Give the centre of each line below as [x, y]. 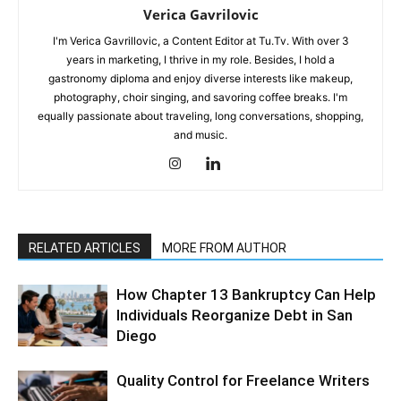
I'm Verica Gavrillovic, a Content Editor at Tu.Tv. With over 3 [200, 41]
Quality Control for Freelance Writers [243, 381]
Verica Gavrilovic [200, 15]
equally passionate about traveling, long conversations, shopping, [200, 116]
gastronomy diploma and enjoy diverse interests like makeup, [200, 79]
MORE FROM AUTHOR [224, 248]
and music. [200, 135]
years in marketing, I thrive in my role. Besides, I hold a [200, 60]
